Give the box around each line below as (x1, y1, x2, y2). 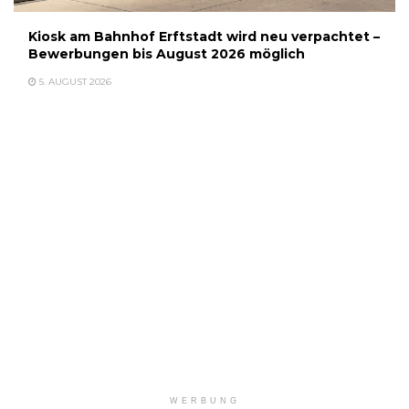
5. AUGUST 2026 (37, 75, 111, 88)
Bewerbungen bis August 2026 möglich (28, 45, 305, 62)
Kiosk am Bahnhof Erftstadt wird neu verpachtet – (28, 27, 380, 45)
